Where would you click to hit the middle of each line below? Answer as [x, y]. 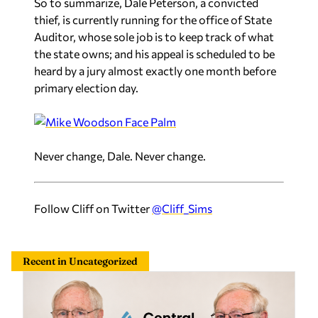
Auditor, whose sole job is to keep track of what [154, 37]
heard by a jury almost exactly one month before [155, 71]
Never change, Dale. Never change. [120, 156]
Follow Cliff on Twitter [93, 208]
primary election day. [86, 88]
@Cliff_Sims [182, 208]
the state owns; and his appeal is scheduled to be [154, 54]
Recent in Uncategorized [80, 261]
